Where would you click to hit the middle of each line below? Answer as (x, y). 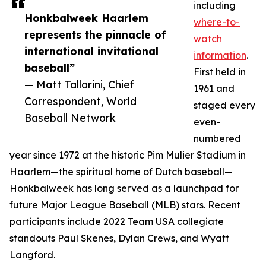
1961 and (214, 89)
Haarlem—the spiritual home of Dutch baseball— (121, 172)
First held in (220, 72)
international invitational (91, 51)
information (220, 56)
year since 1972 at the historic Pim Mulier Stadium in (128, 155)
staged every (224, 105)
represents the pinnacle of (95, 35)
